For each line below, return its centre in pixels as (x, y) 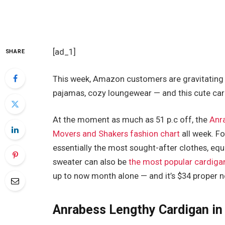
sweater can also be (91, 162)
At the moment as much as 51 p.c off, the (131, 120)
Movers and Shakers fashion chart (117, 134)
